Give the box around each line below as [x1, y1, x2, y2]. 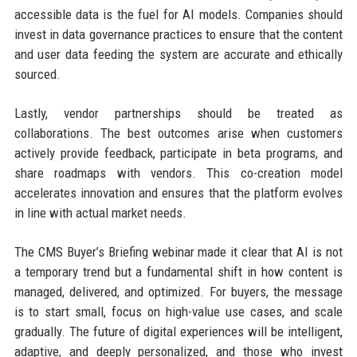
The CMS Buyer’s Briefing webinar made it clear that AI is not [14, 244, 343, 261]
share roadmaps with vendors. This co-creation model [14, 165, 343, 182]
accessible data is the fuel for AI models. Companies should [14, 6, 343, 23]
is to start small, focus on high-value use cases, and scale [14, 304, 343, 320]
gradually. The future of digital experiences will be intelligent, [14, 324, 343, 340]
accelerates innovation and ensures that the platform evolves [14, 185, 343, 202]
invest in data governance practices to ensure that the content [14, 26, 343, 43]
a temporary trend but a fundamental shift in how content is [14, 264, 343, 280]
